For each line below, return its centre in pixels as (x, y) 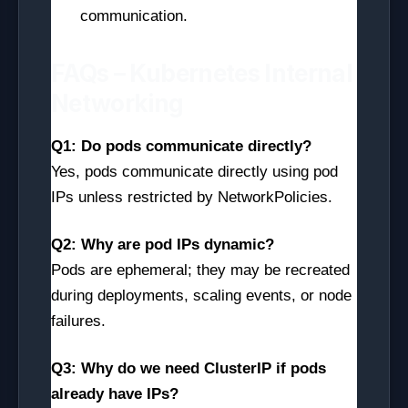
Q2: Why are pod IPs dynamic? (163, 245)
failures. (78, 321)
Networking (117, 103)
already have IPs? (115, 394)
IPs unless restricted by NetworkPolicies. (192, 197)
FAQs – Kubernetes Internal (202, 73)
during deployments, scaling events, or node (201, 296)
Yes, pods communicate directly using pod (194, 172)
